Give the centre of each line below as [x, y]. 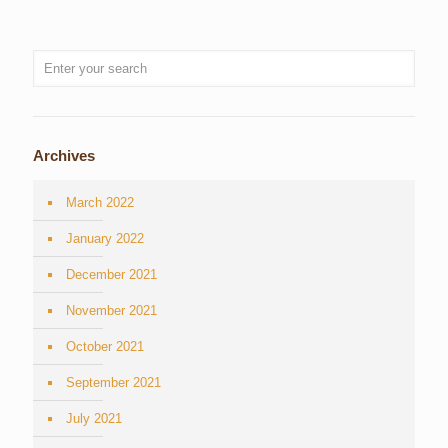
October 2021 [105, 346]
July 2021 [94, 418]
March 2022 [100, 202]
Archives [64, 155]
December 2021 [111, 274]
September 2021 [113, 382]
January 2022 [105, 238]
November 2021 [111, 310]
